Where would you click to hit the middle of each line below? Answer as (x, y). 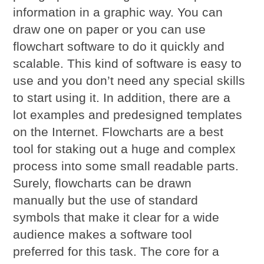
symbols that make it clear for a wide (116, 217)
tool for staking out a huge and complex (125, 148)
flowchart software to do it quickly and (119, 46)
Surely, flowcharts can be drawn (103, 183)
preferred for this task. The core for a (116, 251)
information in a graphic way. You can (118, 12)
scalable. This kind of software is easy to (128, 63)
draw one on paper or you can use (110, 29)
